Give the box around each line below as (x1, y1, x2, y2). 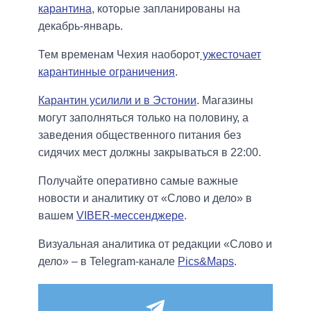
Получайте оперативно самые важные (38, 175, 238, 187)
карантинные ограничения (38, 66, 175, 78)
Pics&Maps (178, 255, 234, 268)
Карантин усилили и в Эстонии (38, 94, 196, 107)
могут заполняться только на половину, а (38, 112, 249, 124)
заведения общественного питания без (38, 129, 241, 142)
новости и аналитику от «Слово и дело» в (38, 192, 252, 205)
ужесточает (200, 49, 261, 61)
